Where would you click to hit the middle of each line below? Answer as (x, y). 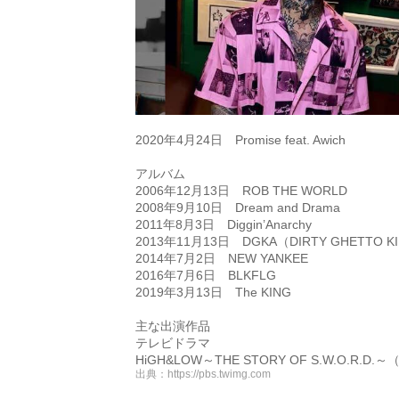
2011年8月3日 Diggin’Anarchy (224, 224)
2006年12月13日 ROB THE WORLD (241, 191)
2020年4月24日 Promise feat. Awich (240, 140)
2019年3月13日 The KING (213, 292)
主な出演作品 (173, 326)
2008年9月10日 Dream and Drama (238, 208)
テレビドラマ (173, 343)
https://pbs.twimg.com (219, 374)
